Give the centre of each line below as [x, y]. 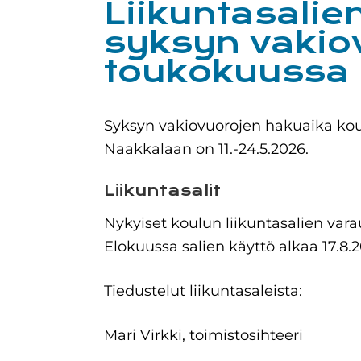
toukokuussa [226, 72]
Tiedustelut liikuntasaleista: [203, 291]
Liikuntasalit [162, 191]
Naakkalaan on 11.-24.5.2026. [206, 149]
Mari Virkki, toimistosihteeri [203, 336]
